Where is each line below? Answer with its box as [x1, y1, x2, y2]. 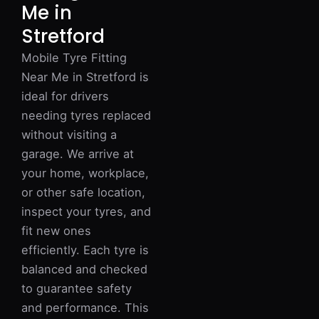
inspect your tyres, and [21, 204, 151, 219]
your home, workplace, [21, 166, 149, 180]
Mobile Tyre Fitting [21, 51, 127, 65]
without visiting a [21, 127, 117, 142]
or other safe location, [21, 185, 145, 199]
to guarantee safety [21, 281, 132, 296]
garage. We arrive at [21, 147, 134, 161]
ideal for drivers [21, 89, 109, 103]
